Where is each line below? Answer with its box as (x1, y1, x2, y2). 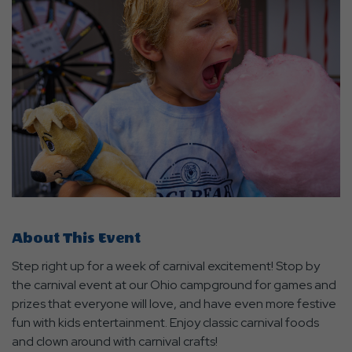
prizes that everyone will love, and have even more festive (12, 295, 336, 312)
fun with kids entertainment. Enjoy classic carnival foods (12, 313, 319, 331)
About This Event (12, 229, 141, 247)
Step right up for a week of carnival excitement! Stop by (12, 257, 320, 274)
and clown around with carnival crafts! (12, 332, 218, 350)
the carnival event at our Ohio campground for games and (12, 276, 336, 293)
